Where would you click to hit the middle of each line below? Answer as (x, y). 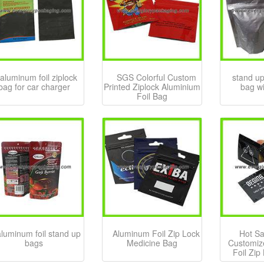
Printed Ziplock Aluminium (152, 87)
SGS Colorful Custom (156, 77)
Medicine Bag (152, 243)
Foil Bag (152, 96)
